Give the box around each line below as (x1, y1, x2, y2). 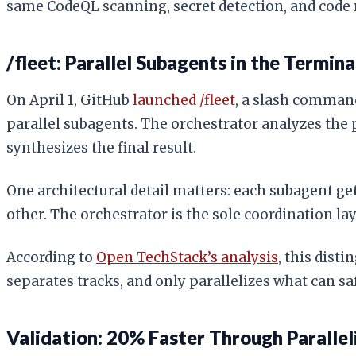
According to (6, 248, 96, 266)
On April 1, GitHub (6, 91, 133, 109)
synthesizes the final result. (6, 138, 196, 157)
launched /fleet (133, 91, 235, 109)
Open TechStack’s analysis (96, 248, 278, 266)
